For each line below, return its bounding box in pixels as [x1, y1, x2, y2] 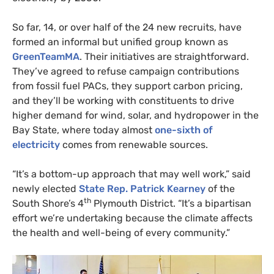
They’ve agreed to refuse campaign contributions [12, 65, 239, 78]
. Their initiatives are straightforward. [80, 51, 249, 63]
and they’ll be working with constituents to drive [12, 95, 234, 107]
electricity [12, 139, 60, 151]
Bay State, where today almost [12, 124, 155, 136]
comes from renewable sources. [60, 139, 208, 151]
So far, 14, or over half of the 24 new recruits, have [12, 21, 242, 34]
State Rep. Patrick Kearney [79, 183, 206, 195]
